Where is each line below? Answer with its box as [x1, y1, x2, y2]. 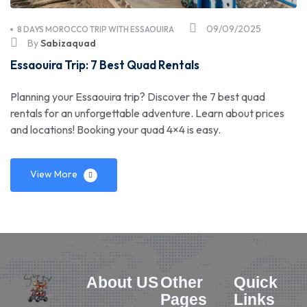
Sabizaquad [40, 37, 96, 50]
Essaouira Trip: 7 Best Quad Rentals [10, 58, 199, 73]
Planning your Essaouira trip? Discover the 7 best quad [10, 90, 265, 104]
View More [30, 168, 77, 181]
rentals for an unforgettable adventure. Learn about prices [10, 106, 284, 121]
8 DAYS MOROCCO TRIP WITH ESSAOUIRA [17, 24, 174, 35]
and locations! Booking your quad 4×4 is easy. [10, 123, 221, 137]
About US [86, 273, 159, 291]
